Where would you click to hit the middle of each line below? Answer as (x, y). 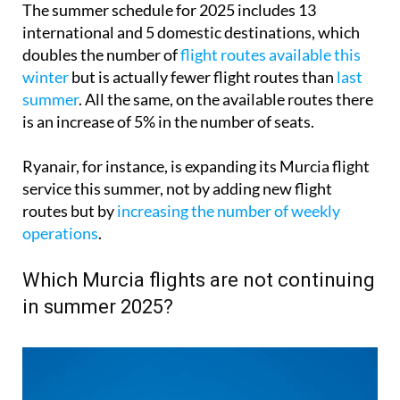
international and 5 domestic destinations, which (191, 33)
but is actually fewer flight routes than (203, 77)
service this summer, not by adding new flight (177, 189)
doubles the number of (101, 55)
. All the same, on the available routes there (226, 100)
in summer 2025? (98, 307)
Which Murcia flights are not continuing (199, 280)
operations (60, 233)
